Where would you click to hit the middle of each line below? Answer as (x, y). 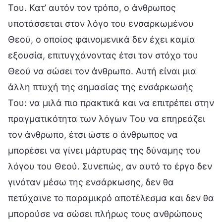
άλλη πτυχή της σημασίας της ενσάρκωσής (101, 87)
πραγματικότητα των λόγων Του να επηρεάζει (107, 118)
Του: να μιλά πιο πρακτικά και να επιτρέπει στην (111, 103)
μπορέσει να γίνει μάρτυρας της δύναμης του (104, 150)
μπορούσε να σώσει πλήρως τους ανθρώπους (105, 214)
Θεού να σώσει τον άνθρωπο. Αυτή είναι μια (102, 71)
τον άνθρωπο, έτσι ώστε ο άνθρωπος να (93, 134)
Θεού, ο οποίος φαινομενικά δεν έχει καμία (102, 39)
